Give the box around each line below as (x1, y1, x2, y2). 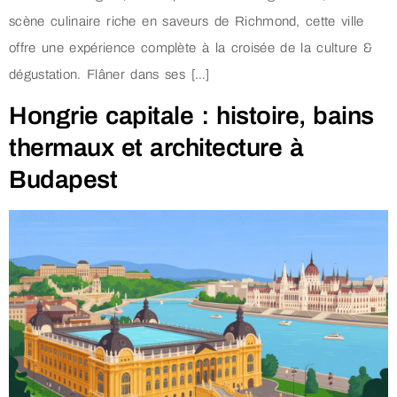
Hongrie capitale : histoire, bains (9, 102, 374, 130)
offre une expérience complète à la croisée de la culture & (9, 40, 373, 55)
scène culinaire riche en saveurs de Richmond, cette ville (9, 13, 364, 28)
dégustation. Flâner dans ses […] (9, 66, 210, 82)
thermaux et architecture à (9, 134, 304, 162)
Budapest (9, 166, 117, 194)
